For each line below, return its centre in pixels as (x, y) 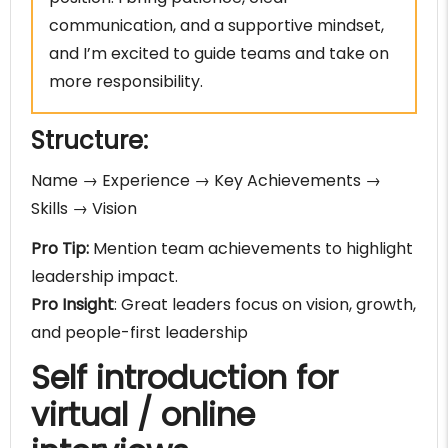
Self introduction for (184, 378)
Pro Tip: (60, 249)
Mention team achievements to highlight (251, 249)
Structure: (89, 141)
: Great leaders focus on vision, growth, (265, 305)
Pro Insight (72, 305)
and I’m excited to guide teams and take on (219, 54)
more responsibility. (126, 82)
